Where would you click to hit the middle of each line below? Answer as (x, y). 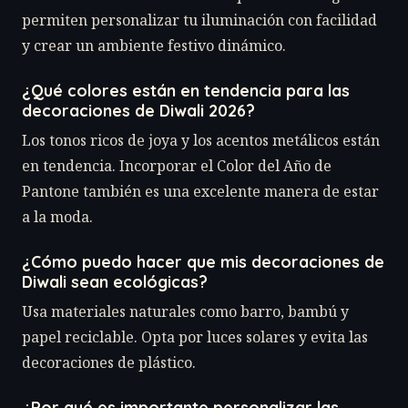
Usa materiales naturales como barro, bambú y (185, 312)
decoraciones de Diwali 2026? (138, 111)
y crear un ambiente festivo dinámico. (154, 46)
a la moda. (57, 217)
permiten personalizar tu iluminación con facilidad (199, 20)
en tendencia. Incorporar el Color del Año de (177, 166)
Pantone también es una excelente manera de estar (200, 192)
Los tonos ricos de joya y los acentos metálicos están (201, 141)
